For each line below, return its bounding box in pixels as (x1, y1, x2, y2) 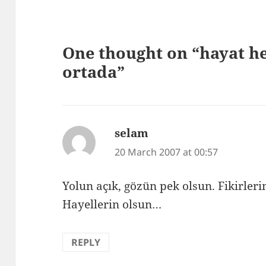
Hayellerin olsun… (62, 197, 162, 213)
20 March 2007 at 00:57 (115, 145, 218, 159)
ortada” (62, 61, 125, 83)
